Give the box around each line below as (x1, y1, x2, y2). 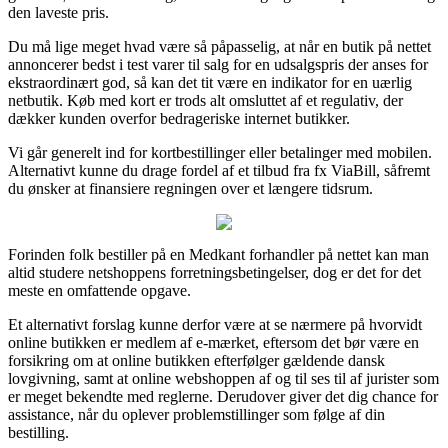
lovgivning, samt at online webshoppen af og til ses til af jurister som (8, 369, 439, 387)
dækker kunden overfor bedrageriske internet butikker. (8, 109, 350, 127)
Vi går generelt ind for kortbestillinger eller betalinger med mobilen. (8, 143, 432, 161)
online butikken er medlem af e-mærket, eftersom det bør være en (8, 333, 419, 351)
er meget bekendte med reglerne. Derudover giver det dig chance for (8, 387, 438, 405)
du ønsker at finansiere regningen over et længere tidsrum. (8, 179, 373, 197)
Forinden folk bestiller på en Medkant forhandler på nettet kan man (8, 245, 429, 263)
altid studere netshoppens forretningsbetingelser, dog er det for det (8, 263, 421, 281)
